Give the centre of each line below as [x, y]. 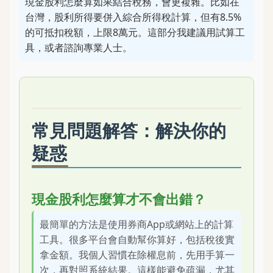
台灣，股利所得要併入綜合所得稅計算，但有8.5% [133, 17]
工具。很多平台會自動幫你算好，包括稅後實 [137, 239]
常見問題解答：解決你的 [129, 130]
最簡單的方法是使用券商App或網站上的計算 [136, 224]
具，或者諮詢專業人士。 [79, 48]
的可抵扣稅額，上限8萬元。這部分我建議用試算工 [135, 32]
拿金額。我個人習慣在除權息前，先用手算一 [137, 255]
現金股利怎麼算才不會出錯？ [119, 199]
